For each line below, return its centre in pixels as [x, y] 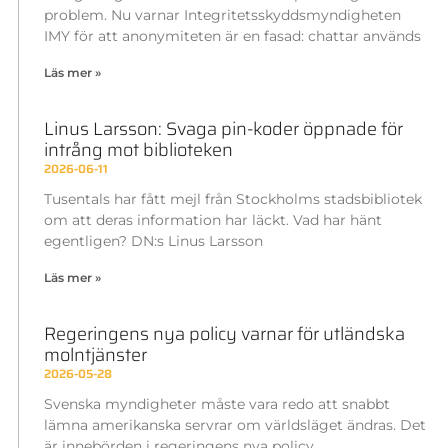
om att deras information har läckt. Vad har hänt [212, 220]
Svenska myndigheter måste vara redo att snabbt [216, 404]
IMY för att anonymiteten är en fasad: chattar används [232, 36]
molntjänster [95, 355]
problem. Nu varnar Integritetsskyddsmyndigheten [222, 15]
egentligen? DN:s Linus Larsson [153, 241]
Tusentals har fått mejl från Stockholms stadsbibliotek [232, 199]
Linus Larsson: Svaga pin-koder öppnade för [223, 129]
